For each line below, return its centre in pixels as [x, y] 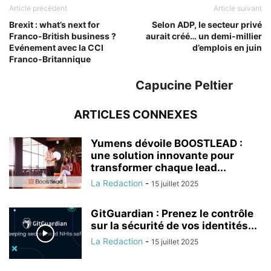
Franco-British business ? [63, 36]
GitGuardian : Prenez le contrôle [172, 214]
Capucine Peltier [184, 86]
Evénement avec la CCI [56, 48]
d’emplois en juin [227, 48]
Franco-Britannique [50, 59]
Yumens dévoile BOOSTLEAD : [167, 144]
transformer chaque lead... [158, 168]
